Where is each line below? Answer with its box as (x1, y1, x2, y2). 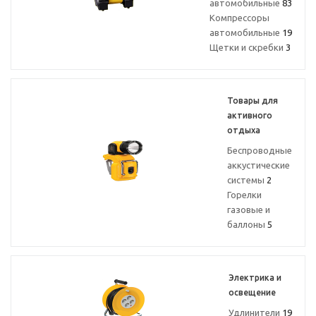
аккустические (227, 160, 290, 170)
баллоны (227, 219, 267, 229)
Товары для (227, 96, 278, 105)
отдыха (227, 126, 260, 135)
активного (227, 111, 272, 120)
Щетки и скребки (209, 42, 286, 52)
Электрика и (229, 273, 281, 282)
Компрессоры (209, 13, 269, 23)
